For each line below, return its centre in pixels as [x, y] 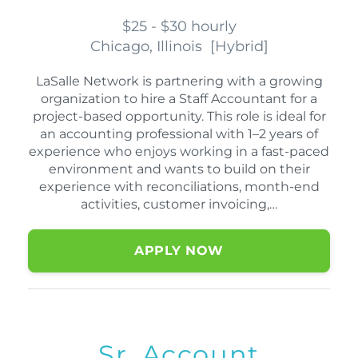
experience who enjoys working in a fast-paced [179, 152]
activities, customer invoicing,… [179, 205]
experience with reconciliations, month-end [179, 187]
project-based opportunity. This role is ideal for [179, 117]
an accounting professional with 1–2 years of [179, 134]
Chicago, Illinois [150, 47]
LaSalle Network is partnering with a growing [179, 82]
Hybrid [239, 47]
